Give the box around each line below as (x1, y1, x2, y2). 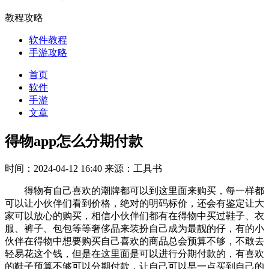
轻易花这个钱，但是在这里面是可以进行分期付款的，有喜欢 (5, 248, 264, 259)
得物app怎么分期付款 (5, 133, 143, 149)
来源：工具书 (104, 163, 162, 174)
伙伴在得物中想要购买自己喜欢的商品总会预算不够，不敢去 (5, 235, 264, 246)
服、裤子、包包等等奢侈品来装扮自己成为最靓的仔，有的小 (5, 223, 264, 234)
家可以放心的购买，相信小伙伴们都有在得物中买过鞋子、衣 (5, 210, 264, 221)
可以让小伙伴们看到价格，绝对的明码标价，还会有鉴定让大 (5, 198, 264, 208)
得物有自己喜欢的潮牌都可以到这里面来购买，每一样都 (5, 185, 264, 196)
